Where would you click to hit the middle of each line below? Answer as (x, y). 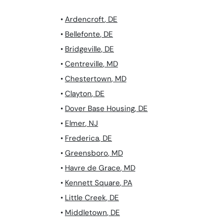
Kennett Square (92, 183)
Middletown (86, 213)
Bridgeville (83, 49)
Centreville (84, 64)
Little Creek (85, 198)
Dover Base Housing (100, 109)
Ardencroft (85, 20)
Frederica (82, 139)
